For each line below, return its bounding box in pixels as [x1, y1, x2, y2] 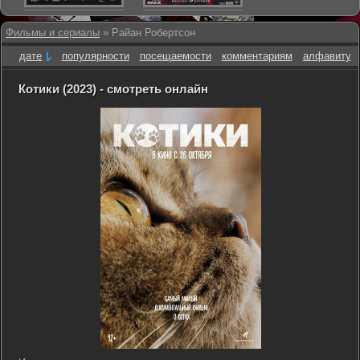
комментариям [221, 50, 292, 62]
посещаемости [139, 50, 211, 62]
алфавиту [302, 50, 351, 62]
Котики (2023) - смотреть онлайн [18, 82, 208, 96]
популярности [61, 50, 129, 62]
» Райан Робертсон [100, 27, 195, 39]
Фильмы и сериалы [6, 27, 100, 39]
